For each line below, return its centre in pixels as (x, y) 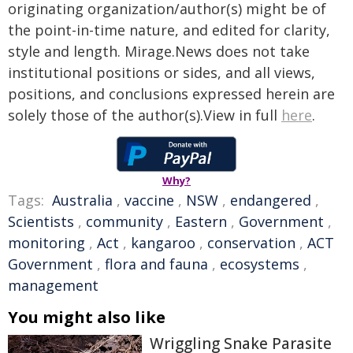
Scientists (41, 221)
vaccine (149, 200)
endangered (271, 200)
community (124, 221)
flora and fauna (156, 264)
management (53, 285)
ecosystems (260, 264)
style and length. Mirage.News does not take (159, 51)
